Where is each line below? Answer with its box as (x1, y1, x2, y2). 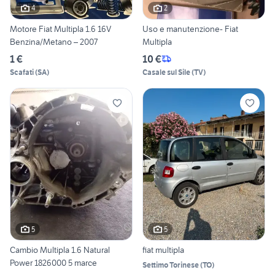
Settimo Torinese (142, 260, 199, 270)
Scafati (10, 67, 34, 77)
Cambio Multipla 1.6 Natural (10, 244, 110, 256)
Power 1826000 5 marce (10, 257, 97, 269)
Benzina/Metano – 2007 (10, 36, 98, 47)
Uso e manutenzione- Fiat (142, 23, 238, 34)
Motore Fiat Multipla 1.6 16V (10, 23, 111, 34)
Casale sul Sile (142, 67, 190, 77)
